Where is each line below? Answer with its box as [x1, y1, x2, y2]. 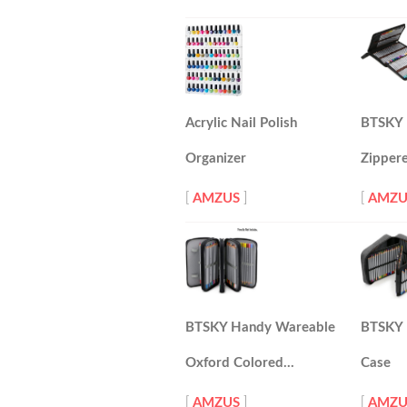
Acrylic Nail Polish [185, 116, 297, 130]
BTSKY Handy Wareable [185, 321, 335, 334]
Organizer [185, 152, 246, 165]
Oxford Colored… [185, 356, 294, 370]
